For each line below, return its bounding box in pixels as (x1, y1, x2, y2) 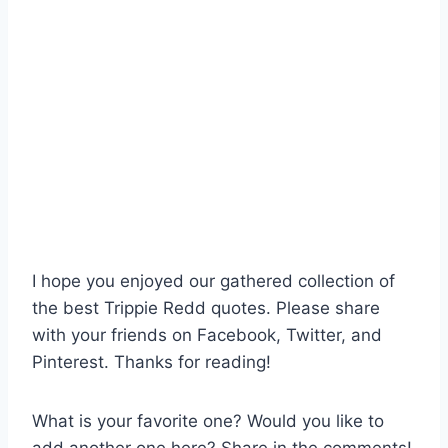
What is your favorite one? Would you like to (32, 411, 384, 432)
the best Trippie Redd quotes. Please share (32, 298, 380, 319)
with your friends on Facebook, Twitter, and (32, 325, 382, 346)
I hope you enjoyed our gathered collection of (32, 271, 395, 292)
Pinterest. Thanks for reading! (32, 352, 271, 373)
